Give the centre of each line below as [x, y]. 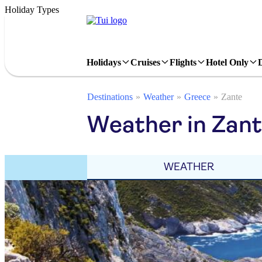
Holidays [104, 62]
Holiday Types [32, 10]
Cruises [145, 62]
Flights [183, 62]
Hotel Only [227, 62]
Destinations [110, 97]
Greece [197, 97]
